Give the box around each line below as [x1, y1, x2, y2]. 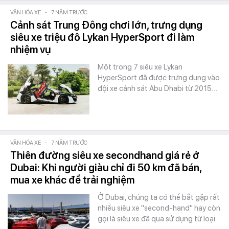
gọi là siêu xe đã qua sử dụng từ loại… [98, 214, 221, 223]
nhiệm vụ [10, 43, 51, 56]
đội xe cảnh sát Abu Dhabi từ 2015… [98, 84, 217, 93]
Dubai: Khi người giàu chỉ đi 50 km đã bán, [10, 162, 201, 174]
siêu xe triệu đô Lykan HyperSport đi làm [10, 31, 194, 43]
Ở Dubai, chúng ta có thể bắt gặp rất [98, 193, 220, 202]
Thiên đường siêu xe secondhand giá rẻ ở [10, 149, 199, 162]
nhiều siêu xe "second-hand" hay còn [98, 203, 220, 213]
